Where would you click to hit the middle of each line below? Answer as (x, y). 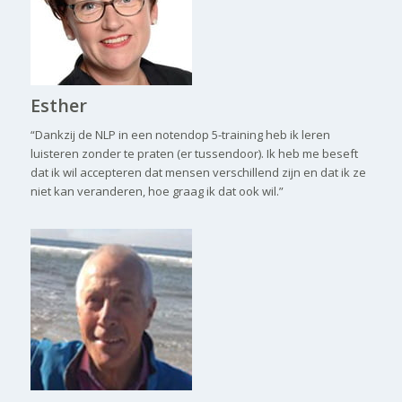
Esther (58, 106)
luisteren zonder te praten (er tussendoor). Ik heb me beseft (194, 154)
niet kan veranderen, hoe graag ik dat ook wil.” (157, 192)
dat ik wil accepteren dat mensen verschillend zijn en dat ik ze (198, 173)
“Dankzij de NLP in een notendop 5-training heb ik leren (180, 135)
